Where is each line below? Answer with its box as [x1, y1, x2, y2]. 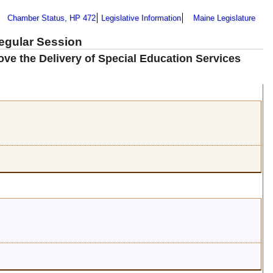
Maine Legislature [193, 13, 255, 23]
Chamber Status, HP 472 [7, 13, 96, 23]
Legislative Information [101, 13, 181, 23]
